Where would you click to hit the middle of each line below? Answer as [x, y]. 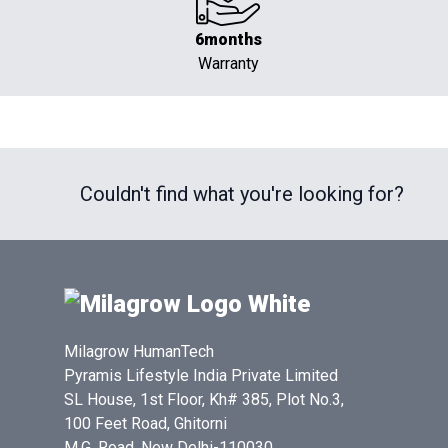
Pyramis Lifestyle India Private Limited [201, 375]
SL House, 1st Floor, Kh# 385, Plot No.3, [204, 399]
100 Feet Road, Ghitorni [145, 423]
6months [228, 39]
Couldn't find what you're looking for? [242, 193]
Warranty [228, 63]
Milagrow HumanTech [139, 351]
